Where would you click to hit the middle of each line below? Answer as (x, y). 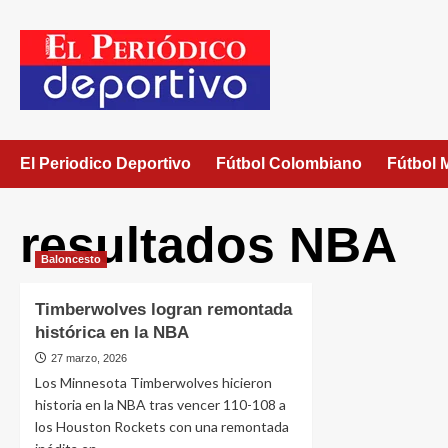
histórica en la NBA (112, 332)
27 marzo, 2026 (89, 358)
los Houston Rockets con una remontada (162, 426)
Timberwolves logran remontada (163, 309)
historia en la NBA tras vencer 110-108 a (160, 404)
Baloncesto (71, 259)
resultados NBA (208, 245)
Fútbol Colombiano (289, 163)
